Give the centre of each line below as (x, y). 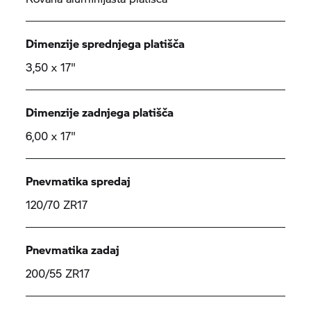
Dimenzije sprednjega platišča (106, 43)
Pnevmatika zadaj (73, 250)
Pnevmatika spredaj (78, 181)
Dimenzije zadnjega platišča (100, 112)
